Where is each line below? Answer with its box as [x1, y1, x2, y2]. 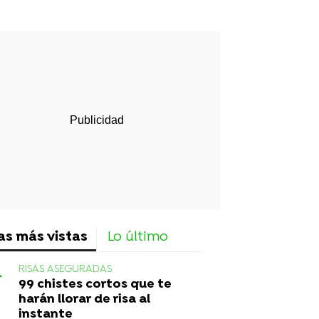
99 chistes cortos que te [19, 276, 172, 292]
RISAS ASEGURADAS [19, 263, 112, 276]
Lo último [108, 229, 168, 246]
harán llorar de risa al [19, 291, 150, 307]
